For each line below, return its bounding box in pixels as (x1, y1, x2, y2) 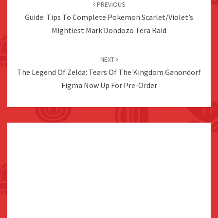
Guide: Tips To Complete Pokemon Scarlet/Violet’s (25, 12, 193, 22)
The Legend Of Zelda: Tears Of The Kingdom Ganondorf (17, 67, 201, 77)
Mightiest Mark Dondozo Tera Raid (52, 25, 166, 36)
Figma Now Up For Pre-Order (61, 80, 157, 91)
